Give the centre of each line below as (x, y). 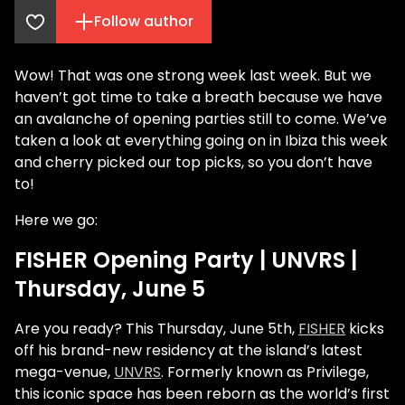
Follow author (144, 21)
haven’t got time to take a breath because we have (198, 97)
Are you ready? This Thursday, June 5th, (156, 329)
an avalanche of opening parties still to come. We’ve (201, 119)
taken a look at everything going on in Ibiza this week (201, 141)
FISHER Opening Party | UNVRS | (186, 260)
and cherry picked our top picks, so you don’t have (193, 162)
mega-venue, (64, 372)
